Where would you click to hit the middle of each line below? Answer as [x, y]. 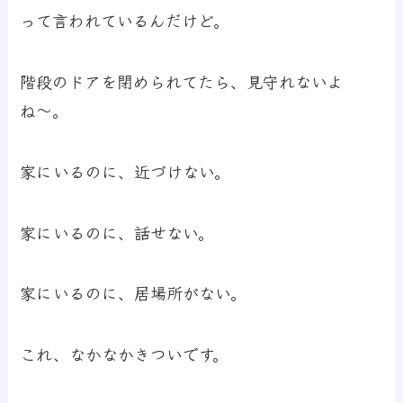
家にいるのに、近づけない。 [125, 170]
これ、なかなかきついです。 [125, 354]
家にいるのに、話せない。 [117, 232]
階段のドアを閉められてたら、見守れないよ [182, 81]
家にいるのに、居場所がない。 [134, 293]
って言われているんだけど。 [125, 20]
